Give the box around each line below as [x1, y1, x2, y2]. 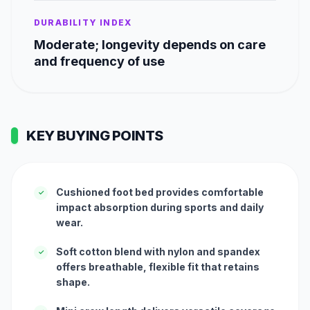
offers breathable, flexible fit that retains [56, 260, 259, 273]
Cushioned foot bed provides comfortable [56, 185, 264, 198]
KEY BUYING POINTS [26, 127, 163, 144]
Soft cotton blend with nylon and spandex [56, 245, 260, 257]
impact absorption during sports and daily [56, 201, 264, 213]
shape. [56, 275, 90, 288]
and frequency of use [34, 53, 165, 69]
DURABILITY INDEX [34, 17, 132, 28]
